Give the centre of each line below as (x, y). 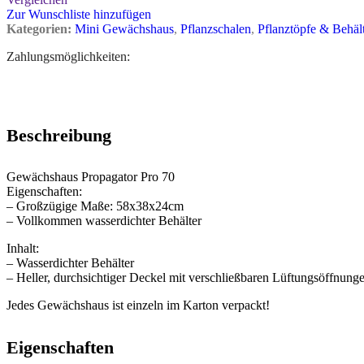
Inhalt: (23, 249)
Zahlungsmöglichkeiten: (68, 56)
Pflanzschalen (216, 28)
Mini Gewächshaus (124, 28)
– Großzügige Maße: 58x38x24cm (95, 206)
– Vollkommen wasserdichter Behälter (104, 221)
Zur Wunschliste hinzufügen (79, 14)
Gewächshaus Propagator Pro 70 (91, 177)
